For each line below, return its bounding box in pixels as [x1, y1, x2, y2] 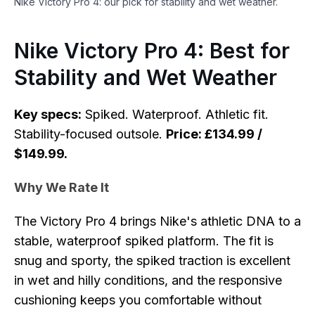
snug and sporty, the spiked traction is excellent [14, 253, 290, 268]
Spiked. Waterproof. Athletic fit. [82, 107, 269, 122]
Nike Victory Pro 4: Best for [14, 38, 290, 63]
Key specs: [14, 107, 82, 122]
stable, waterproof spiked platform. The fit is [14, 233, 274, 248]
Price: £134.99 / [166, 127, 262, 141]
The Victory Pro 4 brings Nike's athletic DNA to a [14, 214, 301, 229]
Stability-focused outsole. [14, 127, 166, 141]
